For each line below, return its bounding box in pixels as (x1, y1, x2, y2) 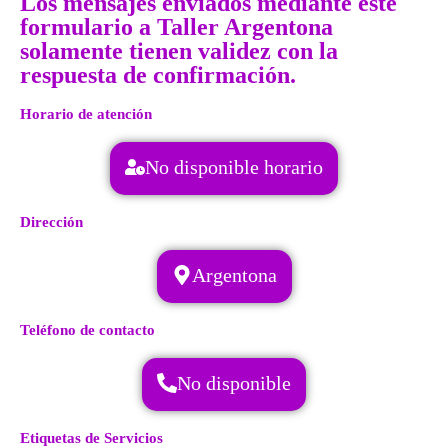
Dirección (20, 214, 83, 230)
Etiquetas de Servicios (20, 430, 163, 446)
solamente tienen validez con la (20, 38, 338, 64)
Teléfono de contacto (20, 322, 155, 338)
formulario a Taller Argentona (20, 14, 333, 40)
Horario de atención (20, 106, 152, 122)
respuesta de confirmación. (20, 62, 296, 88)
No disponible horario (145, 156, 323, 178)
